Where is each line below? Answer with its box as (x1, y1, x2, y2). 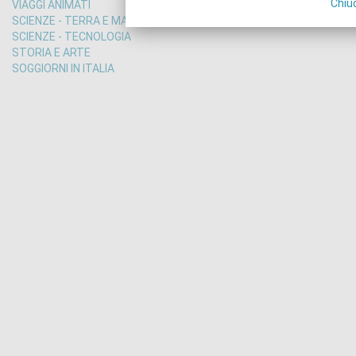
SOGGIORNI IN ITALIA (12, 62, 114, 75)
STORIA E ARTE (12, 46, 91, 59)
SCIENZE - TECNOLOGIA (12, 30, 131, 43)
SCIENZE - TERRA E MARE (12, 14, 141, 27)
